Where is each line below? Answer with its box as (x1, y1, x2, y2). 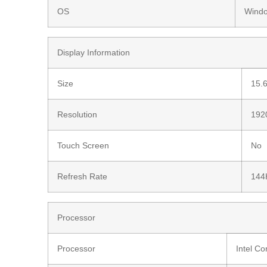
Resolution (57, 109, 98, 119)
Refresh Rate (57, 171, 108, 181)
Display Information (57, 47, 131, 57)
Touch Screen (57, 140, 110, 150)
